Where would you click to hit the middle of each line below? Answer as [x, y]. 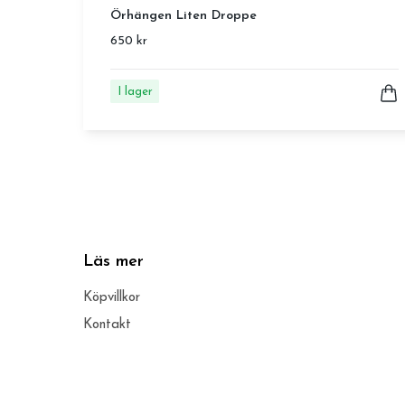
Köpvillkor [112, 298]
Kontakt [107, 325]
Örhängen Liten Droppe [184, 16]
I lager [135, 91]
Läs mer [113, 262]
